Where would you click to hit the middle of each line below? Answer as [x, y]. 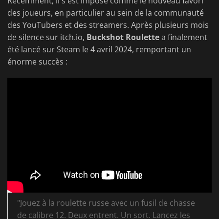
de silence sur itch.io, [47, 37]
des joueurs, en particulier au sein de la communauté [106, 13]
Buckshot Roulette [123, 37]
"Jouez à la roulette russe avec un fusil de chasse [106, 203]
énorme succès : [37, 62]
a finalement [183, 37]
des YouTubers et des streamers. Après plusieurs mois [108, 25]
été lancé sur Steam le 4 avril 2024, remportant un [99, 50]
